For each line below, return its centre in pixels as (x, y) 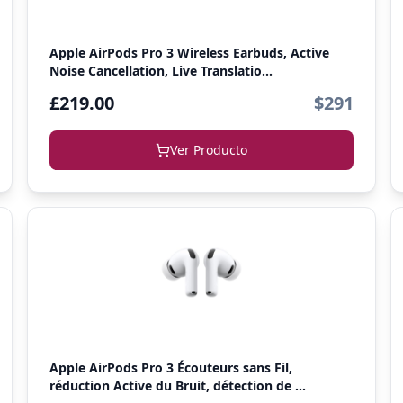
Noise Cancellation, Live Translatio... (161, 71)
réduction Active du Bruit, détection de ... (177, 385)
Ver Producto (208, 150)
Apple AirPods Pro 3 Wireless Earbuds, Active (189, 53)
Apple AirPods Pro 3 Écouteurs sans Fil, (170, 367)
